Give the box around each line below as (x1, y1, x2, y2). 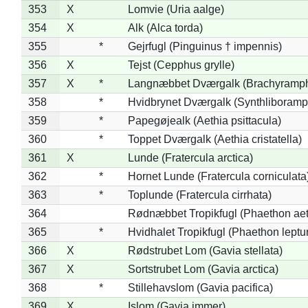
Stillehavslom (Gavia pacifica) (127, 281, 273, 294)
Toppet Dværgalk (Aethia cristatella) (127, 133, 302, 145)
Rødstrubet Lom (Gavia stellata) (127, 244, 283, 256)
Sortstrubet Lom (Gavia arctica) (127, 263, 278, 275)
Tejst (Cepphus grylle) (127, 58, 234, 71)
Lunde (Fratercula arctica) (127, 151, 253, 164)
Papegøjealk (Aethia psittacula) (127, 114, 281, 126)
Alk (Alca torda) (127, 21, 203, 34)
